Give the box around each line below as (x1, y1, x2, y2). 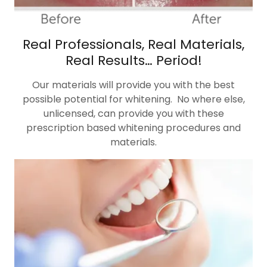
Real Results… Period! (65, 51, 202, 70)
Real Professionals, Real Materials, (23, 35, 244, 54)
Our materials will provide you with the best (32, 78, 235, 92)
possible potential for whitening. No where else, (22, 92, 245, 106)
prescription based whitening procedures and (26, 121, 241, 135)
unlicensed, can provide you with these (43, 107, 224, 120)
